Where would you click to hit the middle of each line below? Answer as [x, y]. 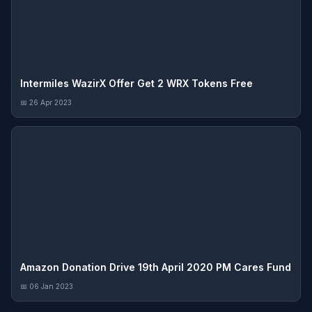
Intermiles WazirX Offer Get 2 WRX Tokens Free [136, 83]
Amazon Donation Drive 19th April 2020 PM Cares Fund [156, 267]
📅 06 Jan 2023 [47, 286]
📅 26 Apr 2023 [46, 102]
